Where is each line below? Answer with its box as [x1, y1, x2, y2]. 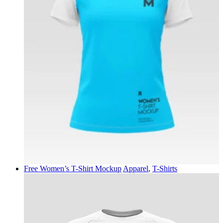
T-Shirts [152, 164, 177, 173]
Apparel [123, 164, 148, 173]
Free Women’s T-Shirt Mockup [24, 164, 121, 173]
